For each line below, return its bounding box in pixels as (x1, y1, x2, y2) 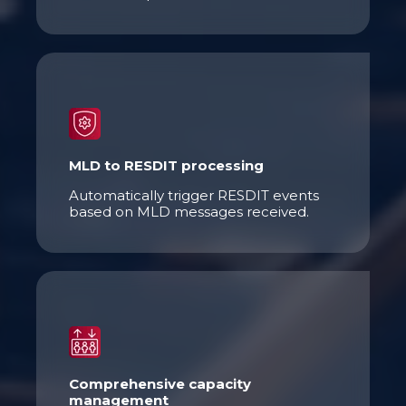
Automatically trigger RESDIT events (69, 186, 319, 204)
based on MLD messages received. (69, 202, 309, 220)
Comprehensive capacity (69, 374, 251, 392)
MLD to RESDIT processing (69, 156, 264, 174)
